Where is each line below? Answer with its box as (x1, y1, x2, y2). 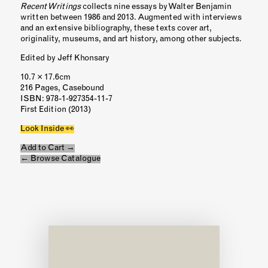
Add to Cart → (20, 144, 75, 153)
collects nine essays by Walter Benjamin (80, 3, 232, 11)
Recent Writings (20, 3, 81, 11)
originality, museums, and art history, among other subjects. (20, 35, 242, 44)
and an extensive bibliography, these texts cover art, (20, 25, 212, 33)
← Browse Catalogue (20, 155, 100, 163)
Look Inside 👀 (20, 125, 74, 133)
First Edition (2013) (20, 106, 91, 114)
